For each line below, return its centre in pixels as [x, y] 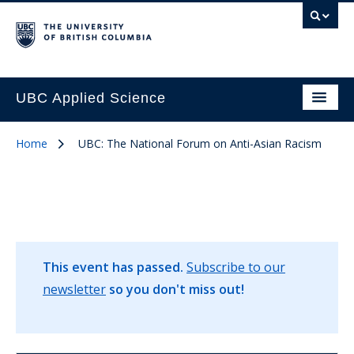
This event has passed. [113, 267]
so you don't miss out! [177, 289]
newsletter [74, 289]
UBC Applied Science [91, 98]
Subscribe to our [236, 267]
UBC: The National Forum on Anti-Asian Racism [200, 143]
